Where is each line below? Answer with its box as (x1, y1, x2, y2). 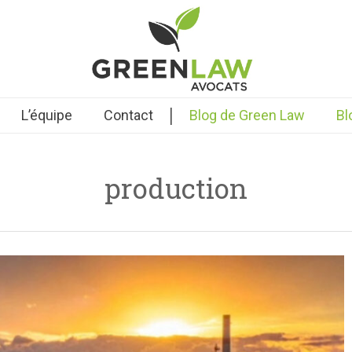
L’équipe (20, 107, 72, 123)
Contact (103, 107, 153, 123)
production (104, 170, 247, 206)
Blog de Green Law (189, 107, 305, 123)
